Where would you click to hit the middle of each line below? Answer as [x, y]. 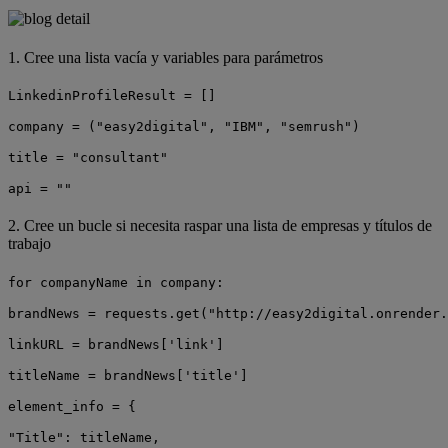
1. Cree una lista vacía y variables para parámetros [165, 57]
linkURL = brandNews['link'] [116, 344]
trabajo [29, 244]
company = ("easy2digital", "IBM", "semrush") [184, 127]
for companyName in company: [116, 282]
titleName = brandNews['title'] [128, 375]
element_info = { [72, 406]
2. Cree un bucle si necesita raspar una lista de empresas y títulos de [220, 226]
